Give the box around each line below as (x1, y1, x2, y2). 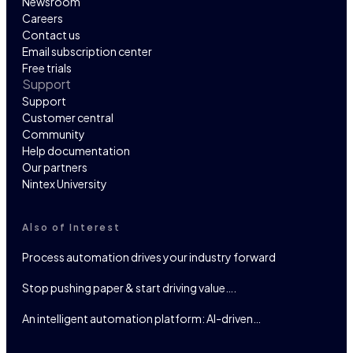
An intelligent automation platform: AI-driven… (22, 311, 261, 326)
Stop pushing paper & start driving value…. (22, 281, 236, 295)
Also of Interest (22, 221, 121, 234)
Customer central (22, 110, 113, 125)
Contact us (22, 28, 80, 43)
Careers (22, 11, 63, 26)
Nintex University (22, 176, 107, 191)
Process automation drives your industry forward (22, 250, 276, 265)
